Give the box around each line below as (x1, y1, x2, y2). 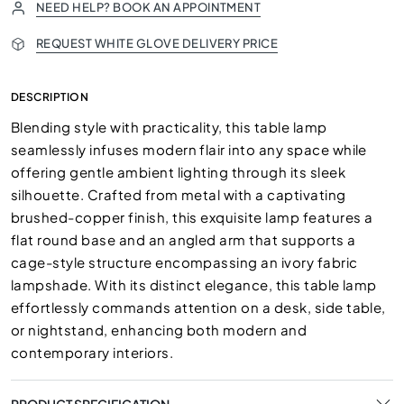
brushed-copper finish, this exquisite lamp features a (11, 208, 373, 225)
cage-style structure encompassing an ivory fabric (11, 253, 358, 271)
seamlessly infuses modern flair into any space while (11, 141, 367, 158)
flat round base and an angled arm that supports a (11, 231, 356, 248)
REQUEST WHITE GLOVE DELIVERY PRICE (36, 36, 279, 50)
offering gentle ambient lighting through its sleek (11, 163, 346, 180)
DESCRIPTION (11, 90, 89, 104)
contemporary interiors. (11, 344, 174, 361)
